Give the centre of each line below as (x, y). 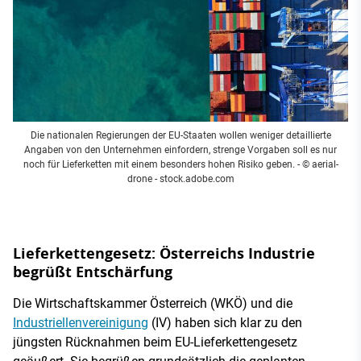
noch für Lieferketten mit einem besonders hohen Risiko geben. (159, 164)
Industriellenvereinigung (81, 322)
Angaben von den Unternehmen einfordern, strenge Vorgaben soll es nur (180, 149)
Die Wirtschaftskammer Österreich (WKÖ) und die (153, 303)
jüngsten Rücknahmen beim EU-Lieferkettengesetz (155, 342)
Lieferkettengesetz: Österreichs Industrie (164, 253)
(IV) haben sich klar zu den (225, 322)
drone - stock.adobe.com (180, 178)
